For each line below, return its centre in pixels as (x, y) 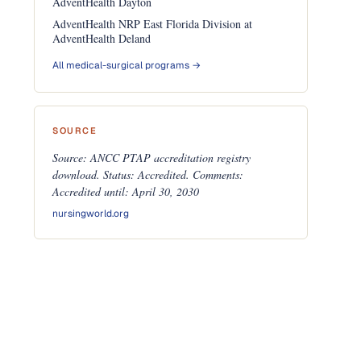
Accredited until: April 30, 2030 (126, 191)
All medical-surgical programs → (127, 65)
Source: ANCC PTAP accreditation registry (152, 158)
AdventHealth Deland (102, 38)
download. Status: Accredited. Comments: (148, 174)
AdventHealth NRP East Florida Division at (153, 24)
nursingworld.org (91, 214)
